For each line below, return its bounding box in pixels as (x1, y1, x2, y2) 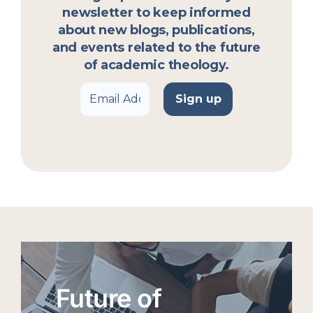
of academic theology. (83, 57, 230, 73)
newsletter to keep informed (62, 4, 251, 20)
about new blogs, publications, (58, 22, 255, 38)
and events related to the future (52, 39, 261, 55)
